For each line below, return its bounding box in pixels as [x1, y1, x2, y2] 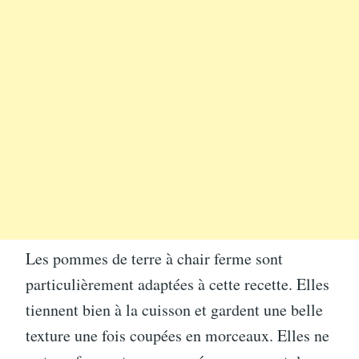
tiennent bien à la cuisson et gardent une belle [26, 298, 323, 321]
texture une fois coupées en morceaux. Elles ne [26, 324, 329, 346]
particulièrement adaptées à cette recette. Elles [26, 272, 329, 295]
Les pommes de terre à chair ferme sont [26, 247, 283, 269]
